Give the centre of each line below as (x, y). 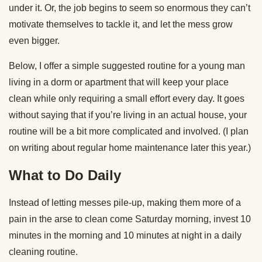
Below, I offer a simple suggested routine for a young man (127, 65)
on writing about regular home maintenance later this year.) (130, 147)
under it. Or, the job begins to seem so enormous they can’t (130, 8)
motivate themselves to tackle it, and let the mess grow (121, 24)
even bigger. (34, 40)
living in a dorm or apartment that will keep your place (119, 82)
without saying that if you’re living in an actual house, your (128, 115)
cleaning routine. (43, 251)
